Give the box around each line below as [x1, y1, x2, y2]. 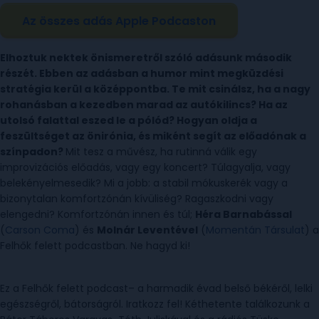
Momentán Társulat [206, 223, 305, 237]
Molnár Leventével [97, 223, 198, 237]
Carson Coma [5, 223, 75, 237]
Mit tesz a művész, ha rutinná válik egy [66, 145, 257, 159]
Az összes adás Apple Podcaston [22, 12, 216, 29]
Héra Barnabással [195, 207, 292, 221]
